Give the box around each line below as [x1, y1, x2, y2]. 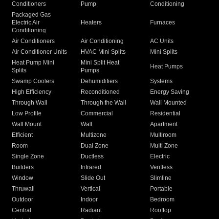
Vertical [81, 185, 101, 193]
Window [12, 175, 33, 182]
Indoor [81, 196, 98, 203]
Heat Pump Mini [12, 59, 54, 66]
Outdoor [12, 196, 33, 203]
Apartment [150, 121, 177, 128]
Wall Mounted [150, 99, 187, 107]
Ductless [81, 153, 104, 160]
